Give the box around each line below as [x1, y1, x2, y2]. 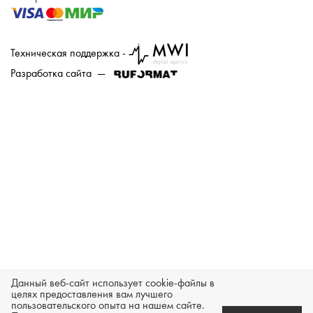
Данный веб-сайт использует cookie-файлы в [11, 277, 215, 289]
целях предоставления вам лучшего [11, 288, 173, 300]
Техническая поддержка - [10, 46, 129, 59]
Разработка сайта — [10, 66, 111, 80]
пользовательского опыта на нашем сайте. [11, 299, 205, 312]
